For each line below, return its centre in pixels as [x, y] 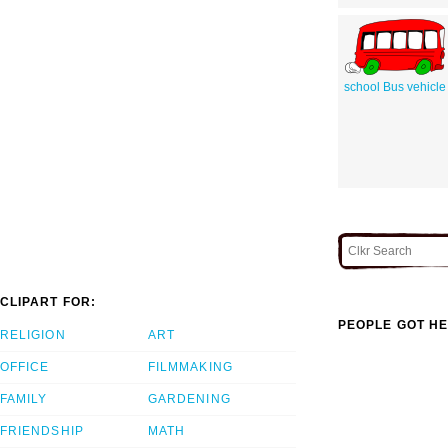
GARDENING [189, 399]
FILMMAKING [190, 367]
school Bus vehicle [394, 86]
